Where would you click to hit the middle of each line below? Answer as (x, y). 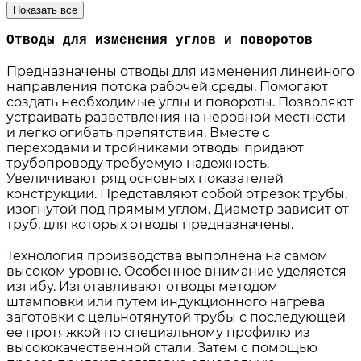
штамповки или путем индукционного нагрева (166, 302)
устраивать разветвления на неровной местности (176, 118)
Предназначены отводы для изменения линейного (180, 72)
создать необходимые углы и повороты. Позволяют (180, 102)
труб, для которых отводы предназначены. (150, 225)
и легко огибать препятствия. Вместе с (138, 133)
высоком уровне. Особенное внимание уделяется (176, 272)
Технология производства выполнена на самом (167, 256)
